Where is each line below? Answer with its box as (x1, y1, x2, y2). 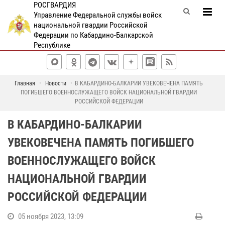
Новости (45, 80, 66, 87)
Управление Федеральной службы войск (33, 11, 162, 20)
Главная (15, 80, 35, 87)
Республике (33, 41, 70, 50)
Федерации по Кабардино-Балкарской (33, 31, 153, 40)
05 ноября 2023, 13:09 (18, 212, 83, 221)
